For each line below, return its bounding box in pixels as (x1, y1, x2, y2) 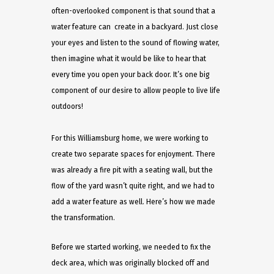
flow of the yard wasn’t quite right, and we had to (51, 182, 215, 190)
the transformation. (51, 213, 115, 222)
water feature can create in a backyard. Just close (51, 23, 218, 31)
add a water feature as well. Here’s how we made (51, 198, 215, 206)
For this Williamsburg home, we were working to (51, 134, 209, 143)
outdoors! (51, 102, 83, 111)
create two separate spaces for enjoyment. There (51, 150, 215, 158)
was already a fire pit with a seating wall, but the (51, 166, 213, 174)
